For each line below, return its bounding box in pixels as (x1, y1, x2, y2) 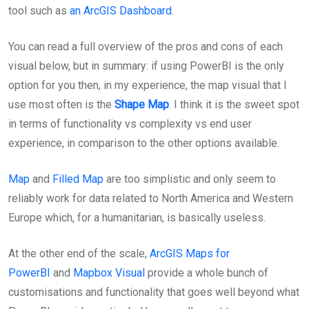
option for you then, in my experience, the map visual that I (8, 79, 287, 92)
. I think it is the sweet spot (169, 98, 299, 111)
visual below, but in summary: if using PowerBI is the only (8, 59, 284, 72)
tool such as (8, 4, 70, 17)
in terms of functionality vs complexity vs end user (8, 117, 252, 130)
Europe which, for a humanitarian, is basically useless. (8, 211, 266, 224)
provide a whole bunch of (145, 266, 268, 279)
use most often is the (8, 98, 114, 111)
